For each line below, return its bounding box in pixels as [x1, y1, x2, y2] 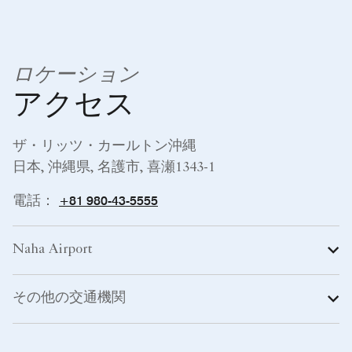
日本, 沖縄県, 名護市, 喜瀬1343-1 [13, 160, 215, 175]
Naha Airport [13, 242, 93, 257]
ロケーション [13, 60, 139, 86]
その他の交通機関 [13, 291, 126, 306]
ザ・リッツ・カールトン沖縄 [13, 139, 196, 154]
